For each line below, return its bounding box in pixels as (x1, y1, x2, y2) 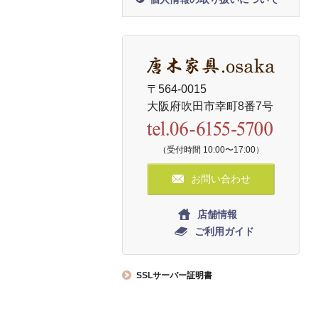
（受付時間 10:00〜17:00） (158, 144, 264, 155)
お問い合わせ (191, 172, 251, 185)
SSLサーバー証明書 (136, 270, 212, 280)
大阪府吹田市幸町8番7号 (147, 100, 273, 113)
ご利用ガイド (194, 225, 254, 237)
